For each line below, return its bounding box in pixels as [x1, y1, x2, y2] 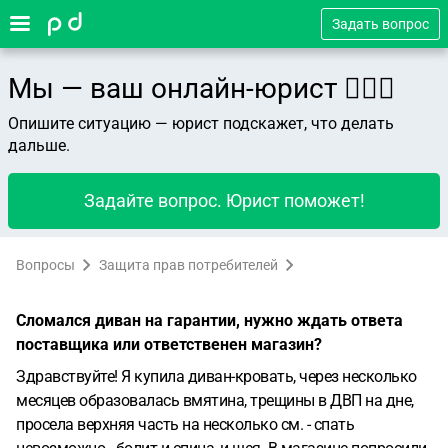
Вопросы [16, 257, 75, 273]
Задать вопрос [332, 16, 429, 32]
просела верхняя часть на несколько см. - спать [16, 415, 354, 434]
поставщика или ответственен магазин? [16, 335, 322, 354]
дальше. [8, 136, 70, 155]
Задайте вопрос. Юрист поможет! [83, 190, 365, 211]
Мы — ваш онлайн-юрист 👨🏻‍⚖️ [8, 72, 395, 105]
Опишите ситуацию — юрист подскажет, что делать [8, 114, 394, 133]
